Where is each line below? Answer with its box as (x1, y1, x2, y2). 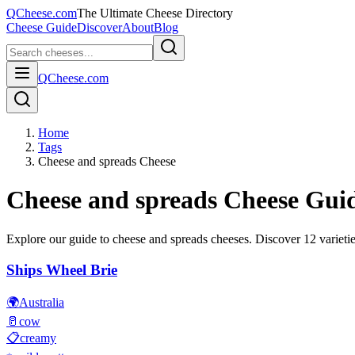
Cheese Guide (6, 21, 77, 34)
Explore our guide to (6, 231, 113, 246)
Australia (19, 296, 64, 310)
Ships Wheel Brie (6, 261, 117, 278)
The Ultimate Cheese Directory (77, 6, 233, 20)
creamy (20, 331, 56, 345)
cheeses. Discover (208, 231, 303, 246)
